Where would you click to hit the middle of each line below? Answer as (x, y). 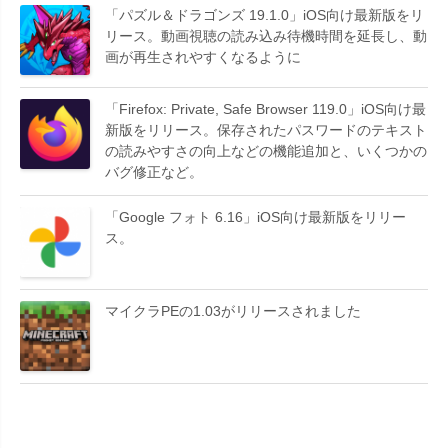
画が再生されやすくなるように (203, 56)
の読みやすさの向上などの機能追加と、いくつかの (266, 150)
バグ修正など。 (154, 171)
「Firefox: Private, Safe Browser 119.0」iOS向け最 (265, 108)
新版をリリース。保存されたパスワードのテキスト (266, 129)
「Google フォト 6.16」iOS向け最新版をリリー (255, 216)
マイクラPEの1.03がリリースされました (233, 310)
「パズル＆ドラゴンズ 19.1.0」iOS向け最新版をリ (264, 14)
